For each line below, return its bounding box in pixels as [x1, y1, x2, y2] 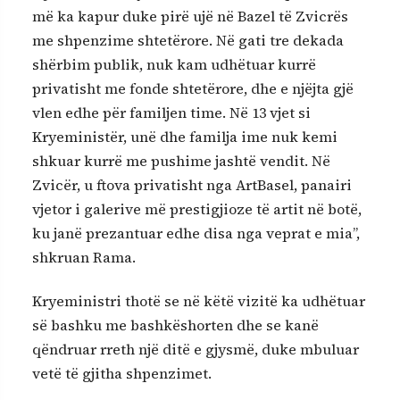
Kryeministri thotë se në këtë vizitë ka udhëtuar [32, 291, 365, 312]
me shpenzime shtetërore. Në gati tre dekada [32, 29, 344, 50]
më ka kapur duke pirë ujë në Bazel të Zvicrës [32, 5, 348, 26]
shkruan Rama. [32, 246, 136, 267]
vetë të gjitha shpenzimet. [32, 363, 212, 384]
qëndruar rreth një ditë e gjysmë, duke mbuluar [32, 339, 359, 360]
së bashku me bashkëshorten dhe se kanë [32, 315, 319, 336]
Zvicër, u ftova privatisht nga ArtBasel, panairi [32, 174, 352, 195]
